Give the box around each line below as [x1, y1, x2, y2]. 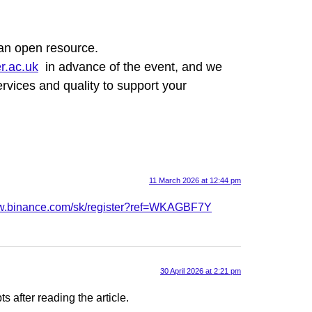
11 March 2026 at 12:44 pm [149, 176, 241, 185]
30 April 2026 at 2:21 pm [160, 267, 241, 276]
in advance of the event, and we [38, 59, 222, 74]
